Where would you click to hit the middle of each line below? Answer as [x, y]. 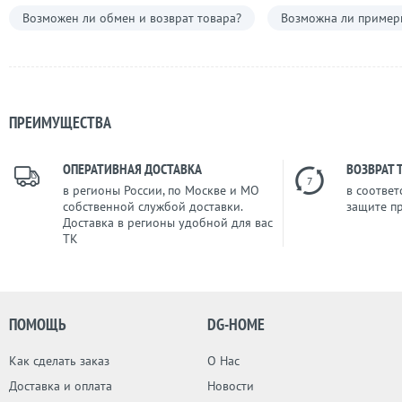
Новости [230, 386]
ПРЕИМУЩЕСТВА [60, 122]
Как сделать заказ [59, 361]
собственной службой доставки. [153, 206]
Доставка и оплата [61, 386]
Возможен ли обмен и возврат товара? [132, 18]
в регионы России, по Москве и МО [161, 190]
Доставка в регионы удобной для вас [168, 223]
